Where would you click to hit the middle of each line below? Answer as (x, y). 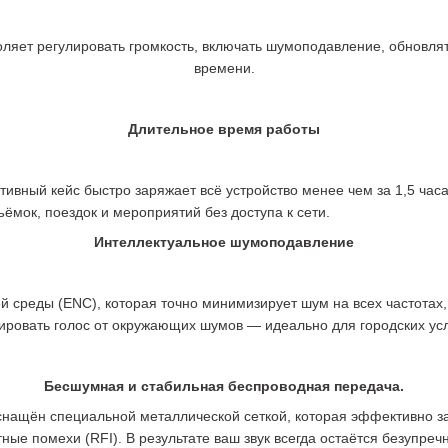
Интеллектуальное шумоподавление (224, 242)
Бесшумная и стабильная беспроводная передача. (224, 385)
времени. (224, 68)
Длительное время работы (224, 128)
